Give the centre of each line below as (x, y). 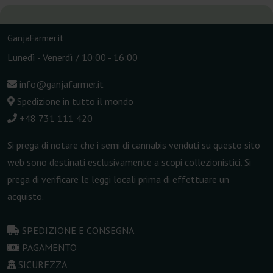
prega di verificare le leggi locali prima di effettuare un (118, 179)
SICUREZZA (43, 265)
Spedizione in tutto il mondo (74, 101)
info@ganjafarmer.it (60, 84)
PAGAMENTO (49, 248)
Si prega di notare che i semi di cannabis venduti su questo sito (134, 145)
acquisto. (26, 197)
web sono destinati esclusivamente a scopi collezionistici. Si (129, 162)
